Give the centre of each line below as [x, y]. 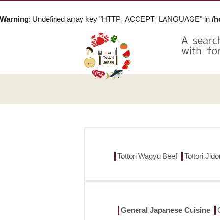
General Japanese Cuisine [166, 210]
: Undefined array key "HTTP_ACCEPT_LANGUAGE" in [120, 19]
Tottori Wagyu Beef [147, 156]
